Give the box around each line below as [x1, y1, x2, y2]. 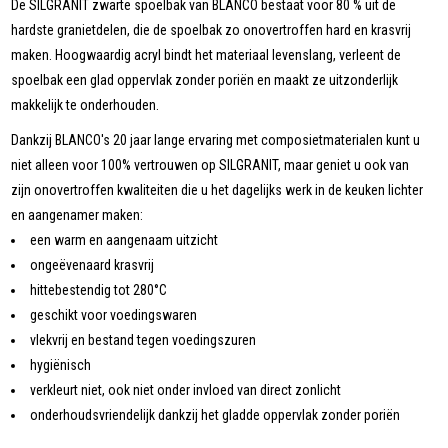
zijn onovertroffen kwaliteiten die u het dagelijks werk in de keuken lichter [11, 181, 424, 198]
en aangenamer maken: [11, 206, 144, 223]
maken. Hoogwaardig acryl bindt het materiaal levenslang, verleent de [11, 46, 402, 63]
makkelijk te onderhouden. [11, 96, 160, 113]
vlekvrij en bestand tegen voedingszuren [30, 331, 257, 348]
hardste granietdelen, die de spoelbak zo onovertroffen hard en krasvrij [11, 21, 412, 38]
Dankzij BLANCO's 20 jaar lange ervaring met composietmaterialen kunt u [11, 131, 421, 148]
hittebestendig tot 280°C [30, 281, 168, 298]
